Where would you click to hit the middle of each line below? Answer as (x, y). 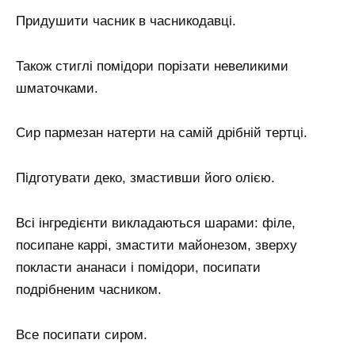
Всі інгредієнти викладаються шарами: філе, (156, 223)
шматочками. (57, 88)
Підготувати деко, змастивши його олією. (145, 178)
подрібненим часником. (89, 290)
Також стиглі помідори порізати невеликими (152, 66)
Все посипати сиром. (82, 335)
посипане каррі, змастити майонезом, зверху (157, 246)
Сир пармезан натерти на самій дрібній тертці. (162, 133)
